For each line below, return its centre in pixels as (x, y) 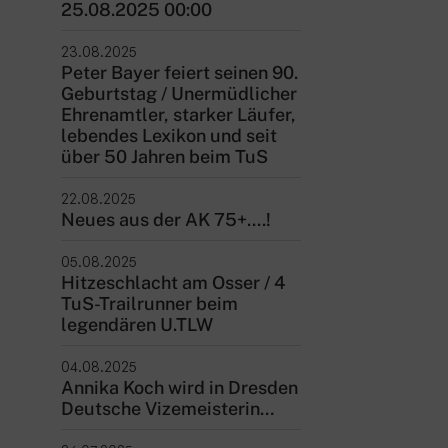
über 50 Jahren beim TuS (164, 156)
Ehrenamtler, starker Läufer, (178, 114)
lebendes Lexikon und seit (168, 135)
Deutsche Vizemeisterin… (167, 408)
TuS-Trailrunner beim (149, 303)
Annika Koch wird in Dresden (179, 387)
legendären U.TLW (136, 324)
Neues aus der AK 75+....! (165, 219)
